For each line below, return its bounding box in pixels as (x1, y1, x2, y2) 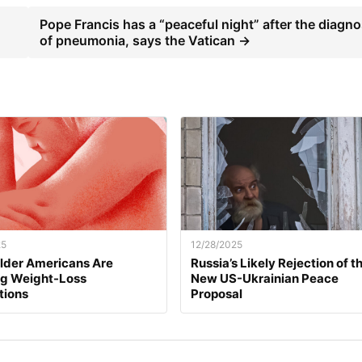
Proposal (190, 286, 242, 302)
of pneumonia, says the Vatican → (40, 32, 251, 49)
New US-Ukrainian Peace (190, 271, 339, 287)
